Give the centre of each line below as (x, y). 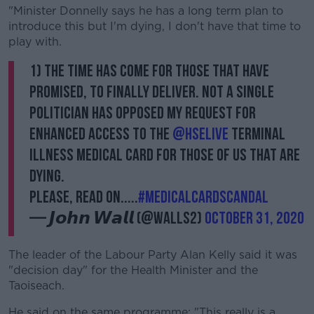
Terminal (257, 134)
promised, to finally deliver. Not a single (152, 92)
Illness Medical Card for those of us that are (165, 155)
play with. (35, 42)
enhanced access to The (101, 134)
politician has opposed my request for (143, 113)
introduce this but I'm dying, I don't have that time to (155, 26)
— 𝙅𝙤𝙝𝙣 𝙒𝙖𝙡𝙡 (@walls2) (117, 218)
